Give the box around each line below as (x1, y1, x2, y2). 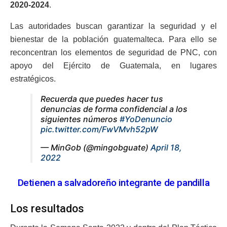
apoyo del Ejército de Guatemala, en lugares (10, 61, 217, 70)
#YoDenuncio (120, 114, 172, 125)
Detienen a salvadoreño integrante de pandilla (17, 176, 210, 188)
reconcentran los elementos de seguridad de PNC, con (10, 48, 217, 57)
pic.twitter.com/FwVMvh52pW (41, 124, 158, 135)
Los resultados (10, 202, 84, 215)
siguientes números (41, 114, 120, 125)
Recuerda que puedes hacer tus (41, 94, 163, 104)
